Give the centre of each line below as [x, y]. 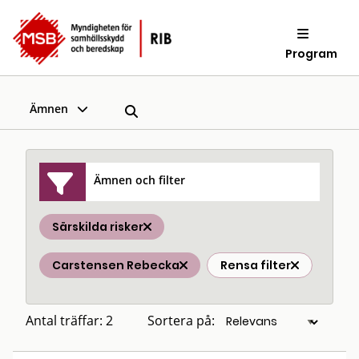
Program [312, 53]
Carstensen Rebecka [116, 265]
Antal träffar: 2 [69, 321]
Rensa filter [256, 265]
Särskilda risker [98, 227]
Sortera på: [181, 321]
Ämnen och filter [140, 179]
